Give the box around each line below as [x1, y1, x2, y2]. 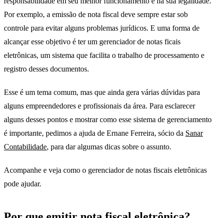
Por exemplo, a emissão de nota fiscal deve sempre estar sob [4, 10, 188, 19]
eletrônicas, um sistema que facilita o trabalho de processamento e [4, 51, 204, 60]
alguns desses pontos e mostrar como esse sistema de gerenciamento [4, 115, 212, 124]
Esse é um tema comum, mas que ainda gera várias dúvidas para [4, 88, 200, 97]
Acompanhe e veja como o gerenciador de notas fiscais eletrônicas [4, 166, 207, 175]
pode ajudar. [4, 180, 41, 188]
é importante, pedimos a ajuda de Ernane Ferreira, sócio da [4, 129, 185, 138]
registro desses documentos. [4, 65, 89, 73]
